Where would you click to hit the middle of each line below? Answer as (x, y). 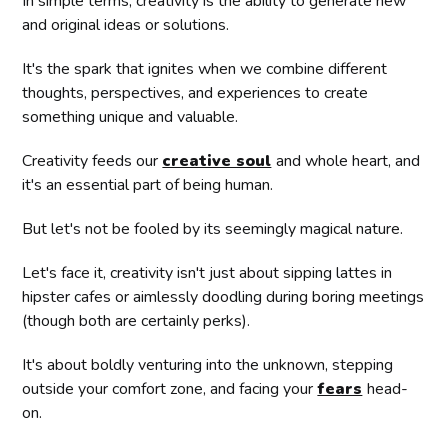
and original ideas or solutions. (126, 24)
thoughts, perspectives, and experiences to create (195, 92)
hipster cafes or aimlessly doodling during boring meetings (223, 296)
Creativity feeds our (92, 160)
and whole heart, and (348, 160)
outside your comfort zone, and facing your (170, 388)
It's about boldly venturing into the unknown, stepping (208, 364)
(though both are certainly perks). (136, 320)
